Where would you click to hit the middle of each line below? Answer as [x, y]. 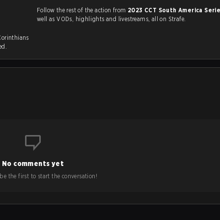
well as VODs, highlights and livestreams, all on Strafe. [121, 19]
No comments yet [33, 164]
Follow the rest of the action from [82, 10]
